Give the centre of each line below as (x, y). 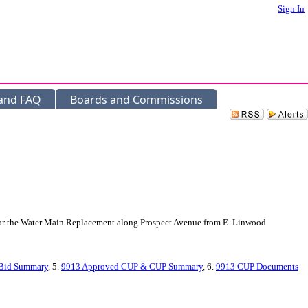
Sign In (291, 9)
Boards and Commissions (136, 100)
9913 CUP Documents (257, 266)
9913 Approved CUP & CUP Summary (132, 266)
